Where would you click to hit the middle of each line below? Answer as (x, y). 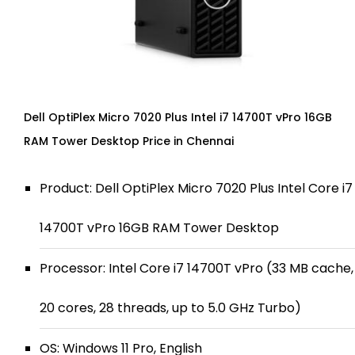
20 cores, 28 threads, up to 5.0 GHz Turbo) (170, 308)
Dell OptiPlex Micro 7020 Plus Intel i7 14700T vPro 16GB (178, 117)
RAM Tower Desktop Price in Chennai (129, 141)
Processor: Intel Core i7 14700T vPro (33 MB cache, (197, 268)
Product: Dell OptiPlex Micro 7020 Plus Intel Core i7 (196, 188)
